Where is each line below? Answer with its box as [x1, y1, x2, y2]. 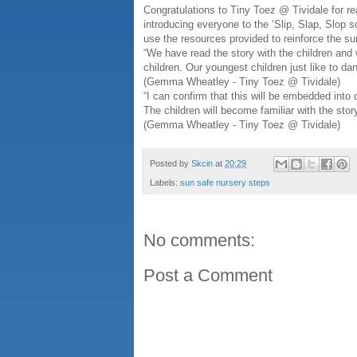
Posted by [150, 158, 191, 168]
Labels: [150, 178, 180, 188]
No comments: [143, 230, 255, 251]
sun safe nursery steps [180, 178, 270, 188]
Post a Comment [143, 265, 273, 286]
